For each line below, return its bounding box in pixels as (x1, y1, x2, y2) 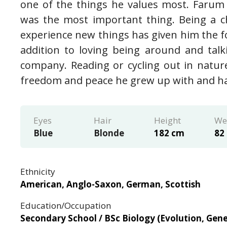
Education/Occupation (20, 199, 111, 211)
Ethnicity (20, 165, 56, 177)
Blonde (93, 127, 124, 139)
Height (154, 114, 181, 126)
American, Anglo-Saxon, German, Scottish (20, 178, 201, 190)
